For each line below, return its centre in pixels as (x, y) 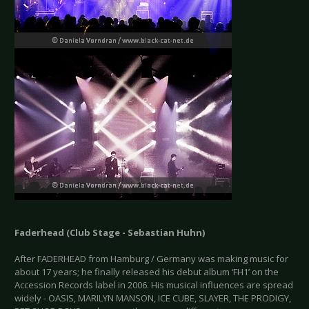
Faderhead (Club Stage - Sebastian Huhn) (110, 233)
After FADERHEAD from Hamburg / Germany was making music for (151, 259)
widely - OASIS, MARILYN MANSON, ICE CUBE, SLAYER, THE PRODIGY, (153, 298)
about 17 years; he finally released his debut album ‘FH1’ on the (147, 272)
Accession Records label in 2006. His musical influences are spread (154, 285)
